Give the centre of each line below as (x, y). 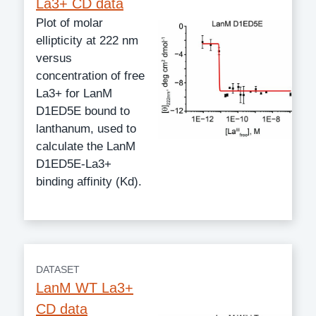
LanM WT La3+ (85, 287)
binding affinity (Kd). (89, 181)
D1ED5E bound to (83, 111)
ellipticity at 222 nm (87, 40)
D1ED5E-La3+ (74, 164)
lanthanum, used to (86, 128)
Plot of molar (69, 23)
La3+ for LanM (74, 93)
